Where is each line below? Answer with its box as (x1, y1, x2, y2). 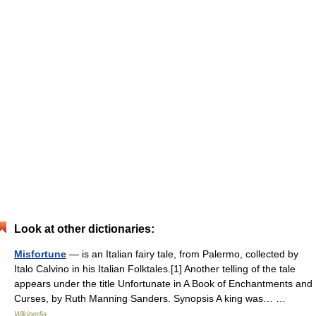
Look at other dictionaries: (14, 223, 154, 235)
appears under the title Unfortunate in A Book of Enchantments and (14, 278, 312, 289)
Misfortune (14, 248, 66, 260)
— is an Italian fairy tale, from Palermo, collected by (66, 248, 298, 260)
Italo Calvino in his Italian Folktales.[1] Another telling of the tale (14, 263, 296, 274)
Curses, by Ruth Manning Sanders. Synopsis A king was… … (14, 293, 291, 304)
